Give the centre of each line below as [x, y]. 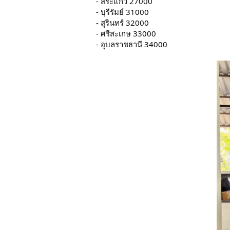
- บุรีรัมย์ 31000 [122, 12]
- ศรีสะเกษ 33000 [126, 33]
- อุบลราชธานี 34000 [132, 44]
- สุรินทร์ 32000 [122, 22]
